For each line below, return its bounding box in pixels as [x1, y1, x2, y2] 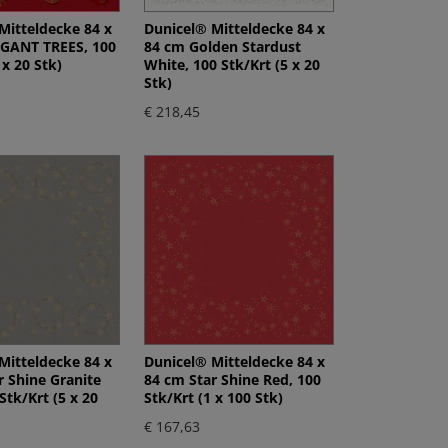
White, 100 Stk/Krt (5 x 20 [144, 54, 321, 74]
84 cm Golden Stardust [144, 36, 302, 56]
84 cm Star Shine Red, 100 [144, 369, 322, 389]
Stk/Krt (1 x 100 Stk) [144, 387, 284, 407]
